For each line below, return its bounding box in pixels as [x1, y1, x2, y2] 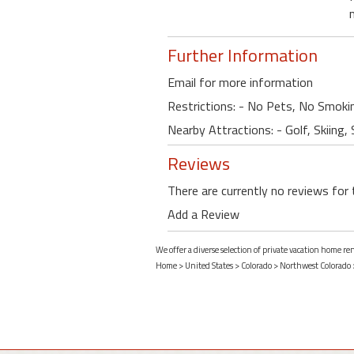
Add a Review [168, 205, 239, 224]
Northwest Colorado [280, 259, 351, 273]
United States [185, 259, 233, 273]
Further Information [168, 42, 318, 70]
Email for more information [168, 73, 313, 92]
